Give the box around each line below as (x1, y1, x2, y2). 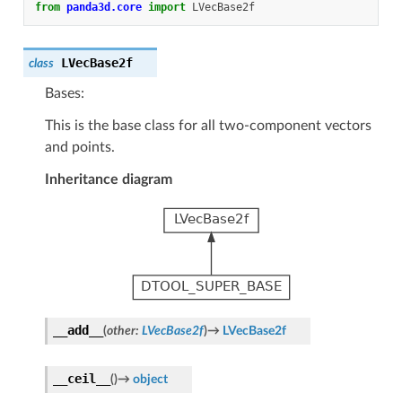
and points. (44, 139, 115, 154)
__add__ (52, 322, 103, 337)
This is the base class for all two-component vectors (44, 118, 371, 133)
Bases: (44, 85, 84, 100)
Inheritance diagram (44, 171, 172, 187)
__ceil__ (52, 371, 110, 386)
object (132, 371, 168, 386)
